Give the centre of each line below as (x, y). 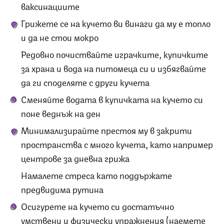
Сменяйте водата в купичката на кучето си (112, 99)
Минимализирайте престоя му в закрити (106, 130)
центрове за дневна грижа (75, 158)
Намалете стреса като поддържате (96, 175)
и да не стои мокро (60, 37)
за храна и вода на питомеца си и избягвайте (113, 68)
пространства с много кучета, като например (117, 144)
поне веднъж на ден (61, 113)
